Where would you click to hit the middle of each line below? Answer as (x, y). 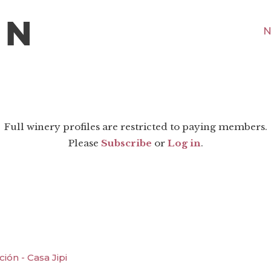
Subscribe (126, 143)
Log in (184, 143)
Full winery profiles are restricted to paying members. (135, 127)
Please (84, 143)
